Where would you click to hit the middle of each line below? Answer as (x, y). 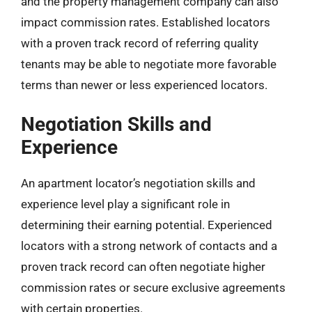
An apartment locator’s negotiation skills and (138, 183)
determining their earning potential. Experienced (147, 225)
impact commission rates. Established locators (146, 22)
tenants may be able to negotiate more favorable (149, 64)
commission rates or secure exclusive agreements (153, 288)
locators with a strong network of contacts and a (149, 246)
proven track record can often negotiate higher (143, 267)
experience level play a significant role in (125, 204)
